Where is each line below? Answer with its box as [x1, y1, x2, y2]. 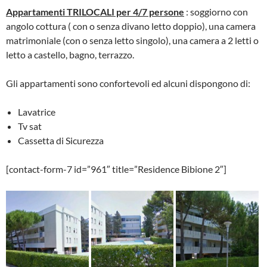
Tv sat [18, 120, 42, 132]
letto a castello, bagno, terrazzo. [6, 48, 134, 60]
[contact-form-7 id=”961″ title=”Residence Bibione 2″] [6, 163, 226, 175]
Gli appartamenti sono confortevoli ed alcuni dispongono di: [6, 77, 250, 89]
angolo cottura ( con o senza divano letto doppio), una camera [6, 20, 256, 32]
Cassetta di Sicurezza [18, 134, 104, 146]
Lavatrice [18, 105, 55, 117]
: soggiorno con [184, 5, 248, 17]
